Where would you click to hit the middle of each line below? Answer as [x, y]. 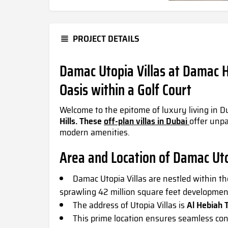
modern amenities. [96, 133]
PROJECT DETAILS [106, 39]
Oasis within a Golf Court [125, 90]
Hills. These [82, 121]
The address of [102, 205]
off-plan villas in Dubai [147, 121]
